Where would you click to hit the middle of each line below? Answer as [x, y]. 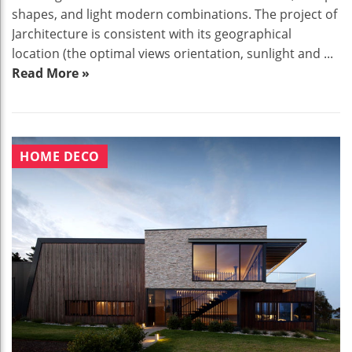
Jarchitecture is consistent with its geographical [152, 34]
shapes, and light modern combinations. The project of [174, 15]
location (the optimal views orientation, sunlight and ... [172, 54]
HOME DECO [60, 157]
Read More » [51, 73]
